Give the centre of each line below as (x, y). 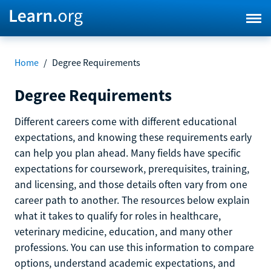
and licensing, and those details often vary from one (131, 184)
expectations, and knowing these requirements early (133, 137)
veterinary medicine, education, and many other (123, 231)
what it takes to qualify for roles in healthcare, (118, 216)
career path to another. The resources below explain (132, 200)
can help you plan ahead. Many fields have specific (128, 153)
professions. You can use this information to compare (134, 247)
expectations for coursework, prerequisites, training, (132, 168)
